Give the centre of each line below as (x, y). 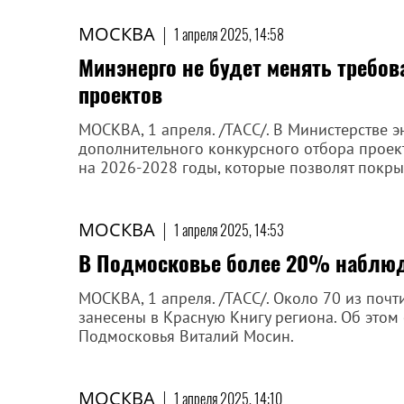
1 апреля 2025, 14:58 (229, 34)
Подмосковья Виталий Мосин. (186, 336)
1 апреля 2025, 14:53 (229, 230)
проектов (120, 94)
